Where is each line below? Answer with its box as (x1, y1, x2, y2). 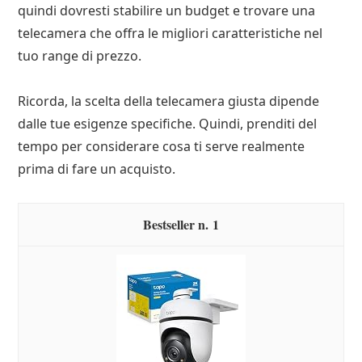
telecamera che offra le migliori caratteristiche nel (18, 23, 323, 42)
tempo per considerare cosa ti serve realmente (18, 137, 305, 155)
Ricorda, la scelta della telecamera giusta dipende (18, 91, 320, 110)
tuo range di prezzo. (18, 46, 142, 65)
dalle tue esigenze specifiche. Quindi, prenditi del (18, 114, 318, 133)
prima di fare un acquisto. (18, 159, 176, 178)
